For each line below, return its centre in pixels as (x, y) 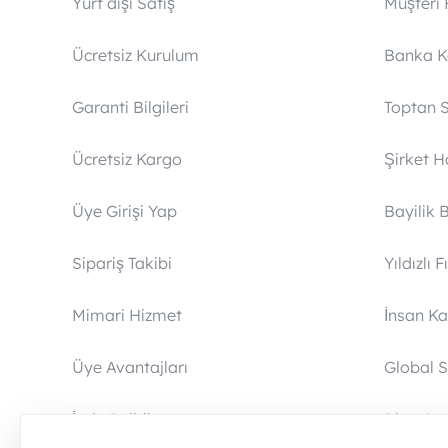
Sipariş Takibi (122, 263)
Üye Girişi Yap (124, 211)
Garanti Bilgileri (130, 107)
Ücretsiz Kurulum (135, 55)
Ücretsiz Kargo (127, 159)
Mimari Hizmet (127, 315)
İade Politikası (125, 419)
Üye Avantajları (130, 367)
